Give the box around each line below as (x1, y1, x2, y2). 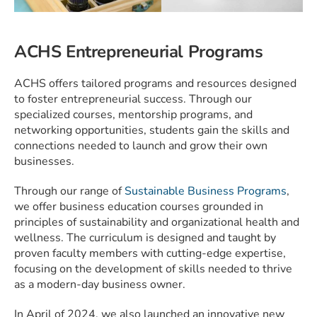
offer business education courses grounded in (33, 199, 263, 215)
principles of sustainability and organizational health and (14, 214, 299, 231)
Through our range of (14, 183, 125, 200)
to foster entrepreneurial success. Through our (14, 91, 252, 108)
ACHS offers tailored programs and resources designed (14, 76, 296, 92)
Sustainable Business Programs (125, 183, 287, 200)
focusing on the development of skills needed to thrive (14, 261, 292, 277)
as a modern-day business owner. (14, 277, 185, 293)
